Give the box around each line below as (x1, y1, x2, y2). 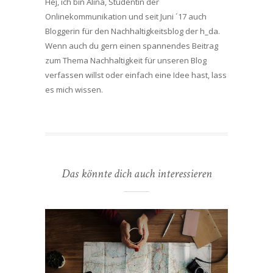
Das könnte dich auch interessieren (61, 166, 212, 182)
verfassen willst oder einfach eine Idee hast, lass (45, 69, 227, 81)
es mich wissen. (45, 84, 103, 96)
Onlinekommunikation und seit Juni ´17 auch (45, 11, 207, 23)
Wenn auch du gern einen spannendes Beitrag (45, 40, 218, 52)
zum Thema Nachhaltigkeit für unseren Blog (45, 55, 207, 66)
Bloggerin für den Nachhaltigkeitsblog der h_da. (45, 26, 220, 37)
